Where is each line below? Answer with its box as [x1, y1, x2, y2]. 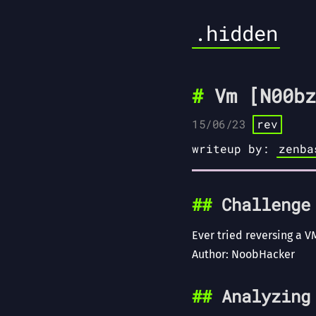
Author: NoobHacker [192, 247, 295, 261]
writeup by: [192, 141, 276, 157]
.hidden [194, 19, 278, 47]
